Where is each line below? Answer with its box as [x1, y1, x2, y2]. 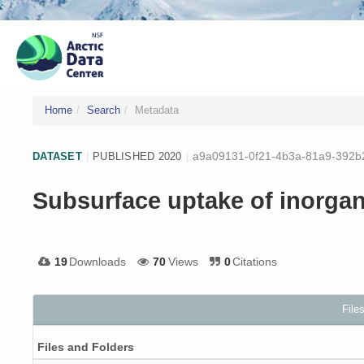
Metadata [135, 105, 179, 116]
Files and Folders [37, 340, 134, 353]
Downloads [69, 255, 127, 268]
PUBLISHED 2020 [93, 149, 182, 162]
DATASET [32, 149, 82, 162]
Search [87, 105, 120, 116]
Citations [232, 255, 278, 268]
